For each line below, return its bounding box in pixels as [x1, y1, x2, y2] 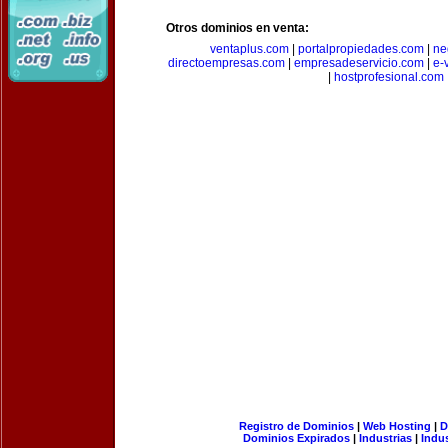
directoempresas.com [168, 56, 285, 70]
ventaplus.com [210, 42, 289, 56]
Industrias [359, 432, 412, 444]
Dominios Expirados [243, 432, 350, 444]
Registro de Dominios [238, 420, 354, 432]
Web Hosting [362, 420, 431, 432]
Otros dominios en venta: [166, 21, 309, 35]
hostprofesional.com [334, 70, 444, 84]
